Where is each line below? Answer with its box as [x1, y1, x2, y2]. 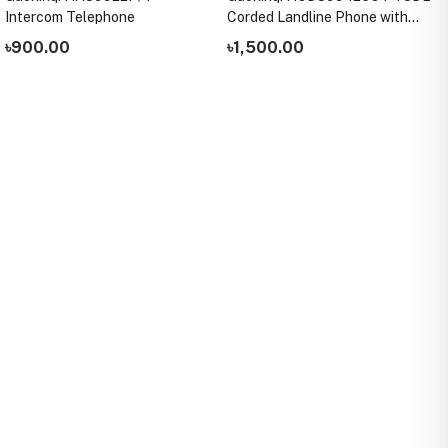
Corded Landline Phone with [226, 9, 408, 26]
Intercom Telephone [5, 9, 136, 26]
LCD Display [226, 30, 305, 47]
